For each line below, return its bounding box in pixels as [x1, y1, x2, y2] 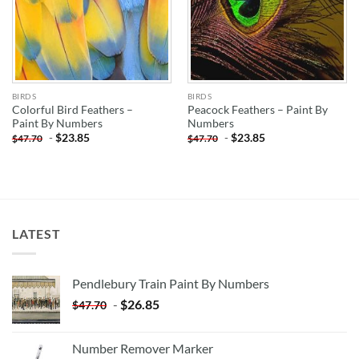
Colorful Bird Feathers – [11, 103, 133, 117]
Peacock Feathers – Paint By [187, 103, 328, 117]
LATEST [12, 226, 61, 242]
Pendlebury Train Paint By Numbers [72, 275, 269, 291]
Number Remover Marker [72, 340, 213, 356]
